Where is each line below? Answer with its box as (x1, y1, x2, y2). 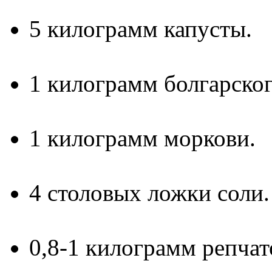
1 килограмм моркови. (29, 125, 256, 152)
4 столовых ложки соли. (29, 180, 270, 206)
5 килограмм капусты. (29, 16, 252, 42)
